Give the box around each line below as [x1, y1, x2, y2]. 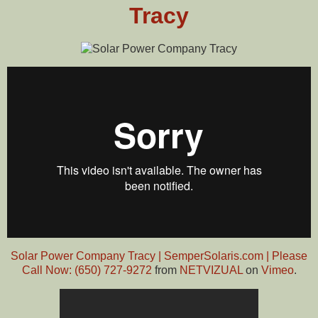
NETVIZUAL [179, 263, 243, 276]
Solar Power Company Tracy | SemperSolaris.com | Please [11, 249, 307, 262]
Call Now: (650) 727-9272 [21, 263, 152, 276]
